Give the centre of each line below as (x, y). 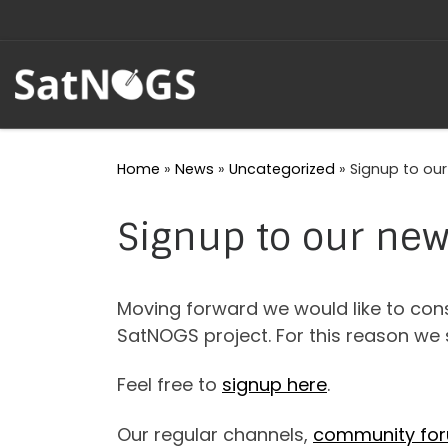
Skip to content (84, 30)
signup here (274, 385)
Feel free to (169, 385)
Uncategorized (282, 168)
